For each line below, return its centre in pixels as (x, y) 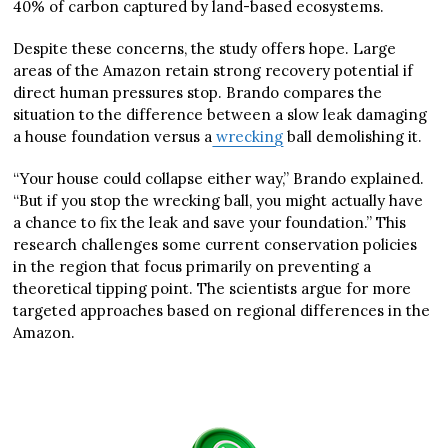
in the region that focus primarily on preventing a (192, 267)
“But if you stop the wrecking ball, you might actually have (218, 201)
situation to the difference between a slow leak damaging (220, 115)
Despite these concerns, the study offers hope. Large (205, 49)
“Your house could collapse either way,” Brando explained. (219, 179)
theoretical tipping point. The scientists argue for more (212, 289)
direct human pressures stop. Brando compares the (198, 93)
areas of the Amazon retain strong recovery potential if (213, 71)
